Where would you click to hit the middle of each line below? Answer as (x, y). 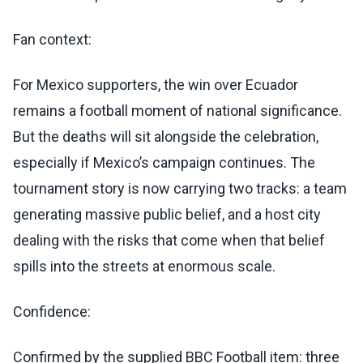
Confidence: (52, 312)
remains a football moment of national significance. (177, 111)
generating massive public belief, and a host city (167, 215)
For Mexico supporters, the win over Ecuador (156, 85)
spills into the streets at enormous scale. (144, 267)
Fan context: (52, 40)
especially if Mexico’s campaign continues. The (164, 163)
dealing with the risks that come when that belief (169, 241)
